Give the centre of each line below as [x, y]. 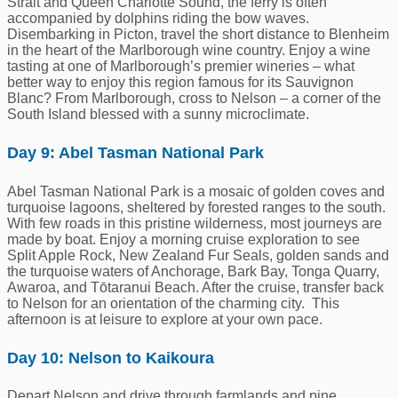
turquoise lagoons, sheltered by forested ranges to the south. [196, 207]
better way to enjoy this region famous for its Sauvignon [180, 82]
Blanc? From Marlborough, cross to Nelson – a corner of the [194, 98]
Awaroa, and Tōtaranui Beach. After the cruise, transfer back [195, 287]
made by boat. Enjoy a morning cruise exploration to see [183, 239]
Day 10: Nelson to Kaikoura [111, 358]
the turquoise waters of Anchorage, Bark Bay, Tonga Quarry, [193, 271]
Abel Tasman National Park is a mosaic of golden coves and [196, 191]
